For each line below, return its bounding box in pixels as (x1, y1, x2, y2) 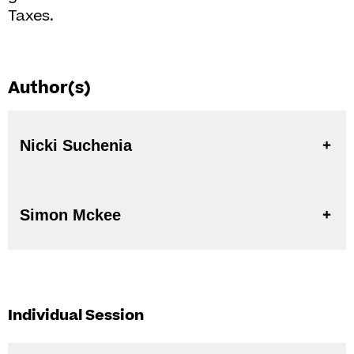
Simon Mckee (20, 206, 121, 224)
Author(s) (8, 77, 91, 100)
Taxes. (8, 6, 54, 27)
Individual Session (8, 305, 144, 326)
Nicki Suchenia (20, 137, 132, 154)
